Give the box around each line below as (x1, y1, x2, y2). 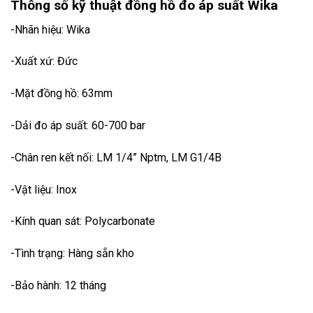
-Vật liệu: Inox (10, 182, 77, 196)
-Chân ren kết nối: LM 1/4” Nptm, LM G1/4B (10, 150, 221, 164)
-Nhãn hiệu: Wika (10, 22, 90, 36)
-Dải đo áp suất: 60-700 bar (10, 119, 145, 132)
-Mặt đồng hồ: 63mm (10, 87, 112, 101)
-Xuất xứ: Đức (10, 54, 78, 68)
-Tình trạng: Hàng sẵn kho (10, 247, 134, 261)
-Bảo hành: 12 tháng (10, 278, 106, 292)
